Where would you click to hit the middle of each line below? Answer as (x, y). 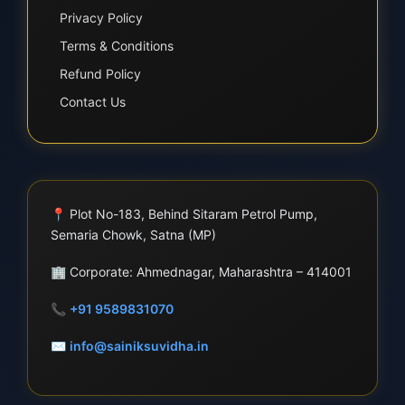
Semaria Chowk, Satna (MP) (133, 235)
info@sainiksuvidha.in (139, 346)
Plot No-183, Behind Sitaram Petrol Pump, (192, 214)
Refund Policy (100, 74)
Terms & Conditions (117, 46)
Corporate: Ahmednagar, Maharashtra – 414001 (209, 272)
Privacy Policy (101, 18)
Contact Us (93, 102)
